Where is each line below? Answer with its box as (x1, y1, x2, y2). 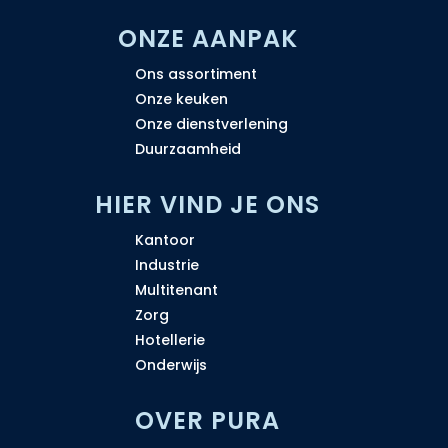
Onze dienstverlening (134, 113, 288, 134)
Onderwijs (134, 354, 207, 375)
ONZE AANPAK (117, 21, 298, 55)
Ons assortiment (134, 63, 257, 84)
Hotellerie (134, 329, 205, 350)
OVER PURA (135, 403, 281, 437)
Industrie (134, 254, 199, 275)
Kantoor (134, 229, 195, 250)
